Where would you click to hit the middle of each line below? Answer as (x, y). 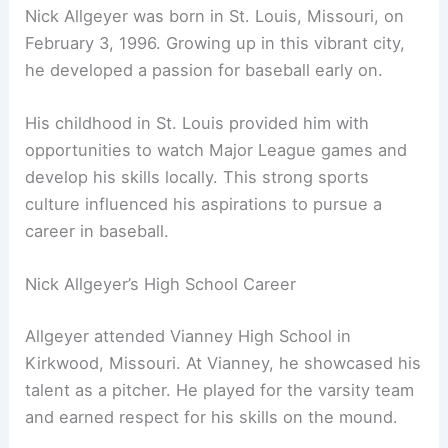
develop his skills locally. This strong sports (197, 176)
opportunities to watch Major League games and (216, 149)
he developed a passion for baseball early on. (204, 69)
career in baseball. (97, 230)
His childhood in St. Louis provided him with (197, 122)
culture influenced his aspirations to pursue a (204, 203)
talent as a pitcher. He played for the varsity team (220, 389)
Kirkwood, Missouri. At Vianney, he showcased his (223, 362)
